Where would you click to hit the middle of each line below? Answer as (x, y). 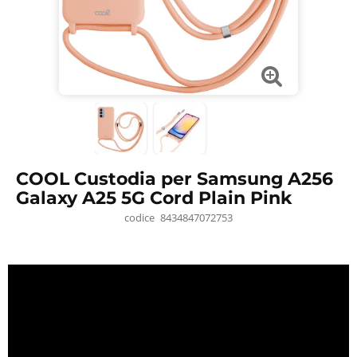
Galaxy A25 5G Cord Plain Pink (154, 198)
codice (140, 218)
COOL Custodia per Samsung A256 (175, 179)
